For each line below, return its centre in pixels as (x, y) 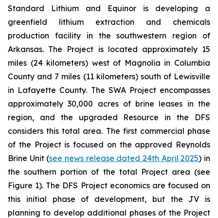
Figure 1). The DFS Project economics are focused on (109, 185)
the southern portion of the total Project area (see (109, 172)
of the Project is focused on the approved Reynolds (109, 145)
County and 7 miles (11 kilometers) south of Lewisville (109, 76)
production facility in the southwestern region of (109, 36)
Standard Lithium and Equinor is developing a (109, 8)
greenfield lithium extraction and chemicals (109, 22)
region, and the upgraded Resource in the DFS (109, 117)
